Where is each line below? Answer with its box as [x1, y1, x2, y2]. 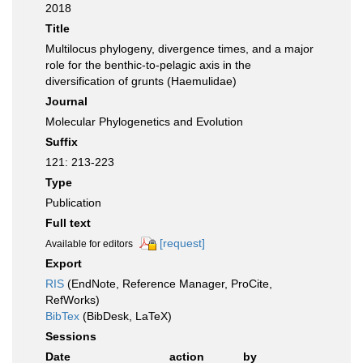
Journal [45, 95, 88, 108]
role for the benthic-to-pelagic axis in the [45, 58, 251, 71]
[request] [160, 237, 205, 250]
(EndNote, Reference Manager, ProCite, [64, 277, 272, 291]
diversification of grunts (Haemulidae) [45, 75, 237, 88]
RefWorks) [45, 293, 100, 307]
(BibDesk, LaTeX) [79, 310, 172, 323]
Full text [45, 216, 91, 229]
